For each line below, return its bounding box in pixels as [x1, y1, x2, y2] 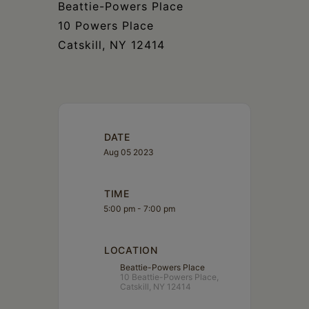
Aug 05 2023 [103, 146, 154, 157]
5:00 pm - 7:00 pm [103, 203, 175, 214]
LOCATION [104, 243, 158, 256]
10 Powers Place [58, 18, 154, 32]
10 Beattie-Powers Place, [120, 271, 219, 282]
